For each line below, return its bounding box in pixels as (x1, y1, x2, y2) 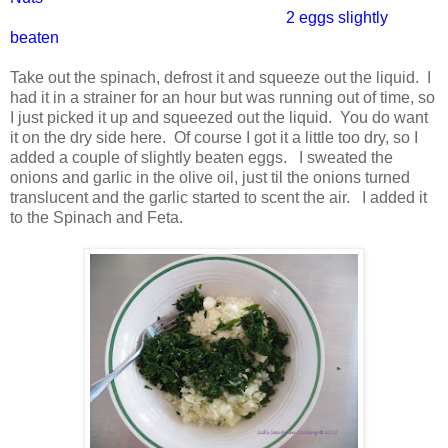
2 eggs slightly (286, 8, 388, 26)
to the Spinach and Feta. (10, 208, 183, 226)
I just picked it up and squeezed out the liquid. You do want (10, 108, 428, 126)
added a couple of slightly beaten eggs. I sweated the (10, 148, 393, 166)
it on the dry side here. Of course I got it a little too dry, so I (10, 128, 418, 146)
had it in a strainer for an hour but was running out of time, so (10, 88, 435, 106)
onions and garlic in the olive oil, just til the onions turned (10, 168, 410, 186)
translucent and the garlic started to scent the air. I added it (10, 188, 427, 206)
